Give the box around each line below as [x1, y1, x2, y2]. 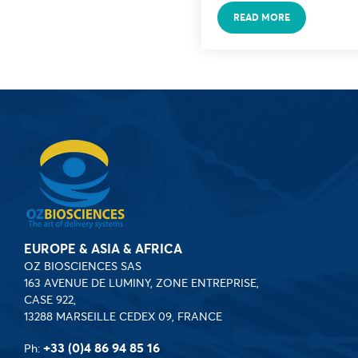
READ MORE [233, 10, 290, 23]
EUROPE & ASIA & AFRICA [24, 240, 182, 257]
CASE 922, [24, 292, 76, 307]
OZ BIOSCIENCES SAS [24, 258, 141, 273]
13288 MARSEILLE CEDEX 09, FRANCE [24, 308, 222, 324]
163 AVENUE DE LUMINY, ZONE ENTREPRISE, [24, 275, 259, 290]
